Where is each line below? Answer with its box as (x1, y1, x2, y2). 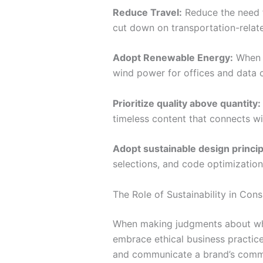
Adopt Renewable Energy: (113, 52, 233, 64)
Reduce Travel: (113, 6, 182, 18)
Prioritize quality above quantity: (113, 97, 261, 109)
